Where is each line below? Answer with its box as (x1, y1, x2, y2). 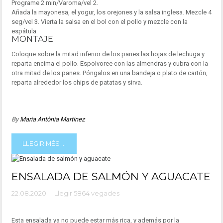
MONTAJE (11, 34, 53, 44)
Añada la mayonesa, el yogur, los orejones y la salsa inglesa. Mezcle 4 (11, 8, 212, 16)
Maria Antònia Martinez (19, 115, 85, 123)
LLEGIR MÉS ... (22, 139, 66, 147)
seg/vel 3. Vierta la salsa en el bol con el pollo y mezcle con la (11, 18, 188, 26)
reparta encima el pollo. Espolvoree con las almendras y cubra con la (11, 60, 208, 68)
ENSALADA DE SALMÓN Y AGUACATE (11, 170, 211, 183)
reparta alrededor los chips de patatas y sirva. (11, 79, 142, 87)
